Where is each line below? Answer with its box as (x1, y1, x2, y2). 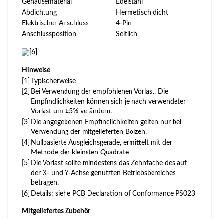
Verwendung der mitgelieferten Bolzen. (31, 128, 147, 135)
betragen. (31, 179, 59, 186)
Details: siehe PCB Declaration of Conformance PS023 (31, 190, 195, 197)
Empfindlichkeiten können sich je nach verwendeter (31, 98, 186, 105)
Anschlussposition (22, 30, 76, 38)
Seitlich (116, 30, 137, 38)
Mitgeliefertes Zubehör (22, 207, 90, 215)
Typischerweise (31, 77, 76, 85)
